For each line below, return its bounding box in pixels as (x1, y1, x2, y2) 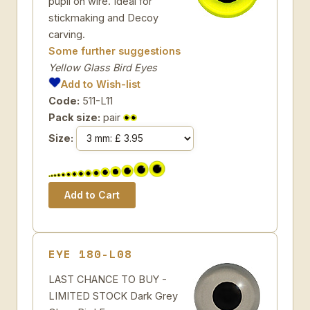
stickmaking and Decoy (48, 12, 158, 24)
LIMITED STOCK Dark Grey (48, 290, 178, 302)
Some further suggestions (48, 45, 181, 57)
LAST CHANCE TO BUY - (48, 273, 167, 285)
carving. (48, 28, 85, 40)
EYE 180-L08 (48, 246, 132, 262)
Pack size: (48, 111, 100, 123)
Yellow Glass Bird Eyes (48, 62, 157, 73)
